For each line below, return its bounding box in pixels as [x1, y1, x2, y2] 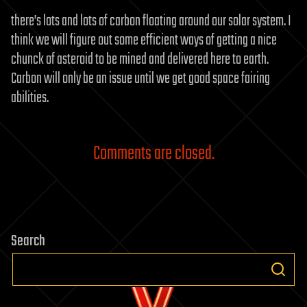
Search [11, 230, 45, 254]
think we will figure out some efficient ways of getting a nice [11, 29, 277, 53]
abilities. [11, 86, 49, 110]
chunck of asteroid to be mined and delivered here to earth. [11, 48, 269, 72]
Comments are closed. [93, 139, 214, 169]
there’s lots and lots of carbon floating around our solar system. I [11, 10, 291, 34]
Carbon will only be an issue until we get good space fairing [11, 67, 270, 91]
